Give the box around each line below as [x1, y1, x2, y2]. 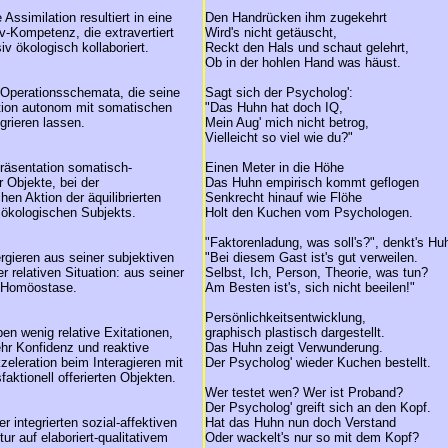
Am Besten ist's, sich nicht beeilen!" [205, 280, 415, 295]
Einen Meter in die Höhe [205, 160, 344, 175]
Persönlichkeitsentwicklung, [205, 310, 366, 325]
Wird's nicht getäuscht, [205, 25, 337, 40]
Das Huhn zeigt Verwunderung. [205, 340, 383, 355]
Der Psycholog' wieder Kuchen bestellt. [205, 355, 431, 370]
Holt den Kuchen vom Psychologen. [205, 205, 413, 220]
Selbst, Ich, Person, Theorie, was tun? [205, 265, 428, 280]
